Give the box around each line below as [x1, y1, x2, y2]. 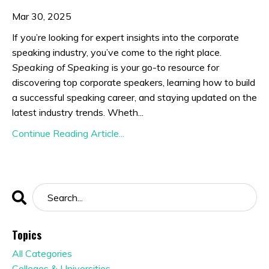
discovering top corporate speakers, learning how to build [12, 76, 255, 89]
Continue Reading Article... [12, 127, 124, 140]
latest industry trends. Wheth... [12, 106, 144, 119]
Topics [12, 227, 41, 243]
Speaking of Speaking [12, 61, 109, 74]
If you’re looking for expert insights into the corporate [12, 31, 239, 44]
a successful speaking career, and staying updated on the [12, 91, 257, 104]
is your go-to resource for [109, 61, 219, 74]
